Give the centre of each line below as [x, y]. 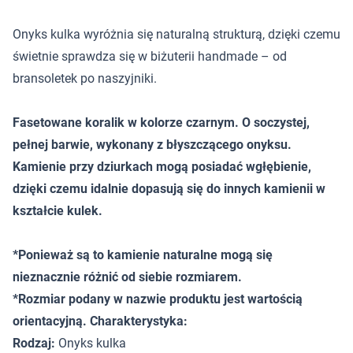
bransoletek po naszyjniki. [85, 78]
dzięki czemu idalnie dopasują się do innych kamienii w [169, 189]
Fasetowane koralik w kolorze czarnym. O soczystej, [161, 123]
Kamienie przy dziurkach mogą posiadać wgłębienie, [162, 167]
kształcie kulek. [58, 211]
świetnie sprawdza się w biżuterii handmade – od [150, 56]
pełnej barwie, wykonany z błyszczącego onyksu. [152, 145]
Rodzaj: [34, 343]
